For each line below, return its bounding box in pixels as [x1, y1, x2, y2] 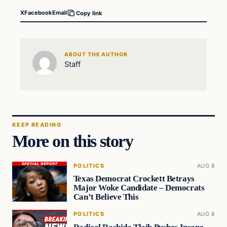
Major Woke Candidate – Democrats [73, 183, 205, 193]
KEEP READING [12, 121, 61, 129]
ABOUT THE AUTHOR [64, 51, 128, 58]
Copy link [76, 9, 102, 17]
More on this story [12, 131, 133, 150]
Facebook [24, 9, 52, 17]
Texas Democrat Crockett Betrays [73, 174, 195, 184]
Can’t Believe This [73, 192, 139, 202]
